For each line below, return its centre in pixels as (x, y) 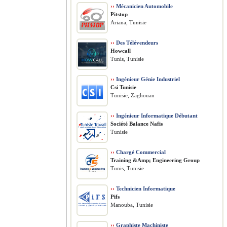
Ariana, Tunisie (128, 22)
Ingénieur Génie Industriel (147, 79)
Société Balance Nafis (137, 124)
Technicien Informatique (145, 188)
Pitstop (119, 14)
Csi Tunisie (123, 87)
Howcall (121, 51)
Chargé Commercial (140, 152)
